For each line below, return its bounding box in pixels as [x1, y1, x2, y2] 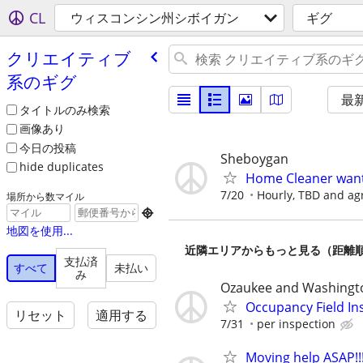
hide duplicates [19, 159, 104, 175]
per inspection [257, 316, 335, 331]
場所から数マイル [6, 190, 84, 203]
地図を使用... [6, 223, 73, 239]
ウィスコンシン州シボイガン [70, 9, 239, 27]
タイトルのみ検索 [19, 101, 110, 117]
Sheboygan [220, 150, 288, 168]
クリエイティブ [6, 46, 131, 70]
